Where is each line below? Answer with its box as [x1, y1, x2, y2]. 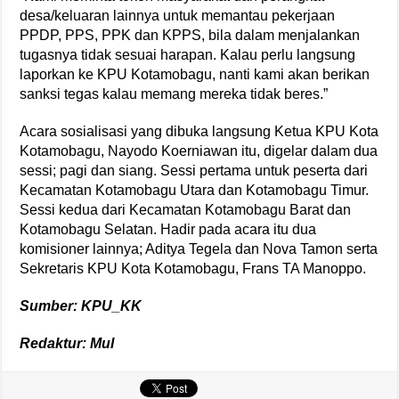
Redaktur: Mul [20, 335, 115, 351]
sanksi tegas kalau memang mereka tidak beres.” [20, 85, 329, 102]
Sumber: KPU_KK [20, 297, 142, 313]
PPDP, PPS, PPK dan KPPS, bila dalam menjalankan [20, 27, 361, 43]
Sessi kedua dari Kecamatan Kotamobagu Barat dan [20, 201, 352, 217]
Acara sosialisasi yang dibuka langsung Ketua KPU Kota [20, 123, 379, 139]
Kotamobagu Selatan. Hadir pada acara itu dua [20, 221, 317, 237]
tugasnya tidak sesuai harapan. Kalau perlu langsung [20, 46, 356, 62]
